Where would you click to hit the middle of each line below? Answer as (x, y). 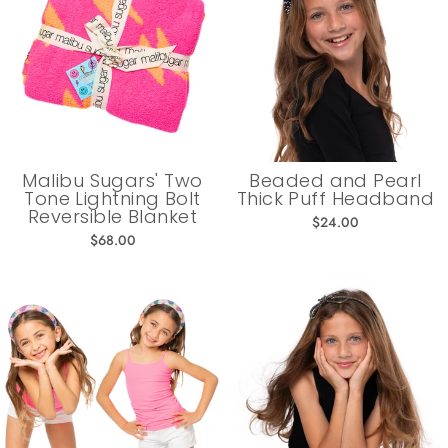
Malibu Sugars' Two (112, 180)
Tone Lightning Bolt (112, 198)
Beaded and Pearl (335, 180)
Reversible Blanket (112, 216)
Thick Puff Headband (335, 198)
